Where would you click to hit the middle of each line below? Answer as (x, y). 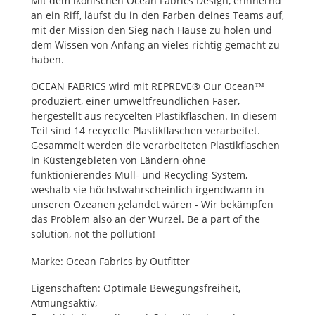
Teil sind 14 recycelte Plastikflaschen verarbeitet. (146, 131)
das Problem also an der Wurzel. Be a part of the (146, 219)
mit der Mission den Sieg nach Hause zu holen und (152, 30)
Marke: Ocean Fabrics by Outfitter (110, 261)
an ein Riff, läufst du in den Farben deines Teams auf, (157, 15)
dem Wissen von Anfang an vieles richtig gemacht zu (155, 44)
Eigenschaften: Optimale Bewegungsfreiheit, (136, 288)
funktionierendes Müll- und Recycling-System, (139, 175)
